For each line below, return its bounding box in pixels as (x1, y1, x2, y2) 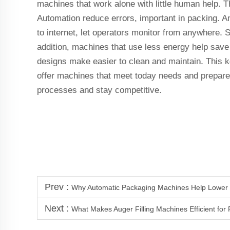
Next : (45, 203, 71, 214)
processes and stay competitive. (37, 85, 164, 95)
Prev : (45, 182, 71, 192)
